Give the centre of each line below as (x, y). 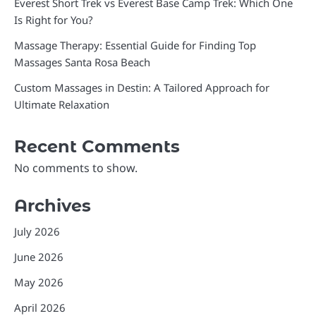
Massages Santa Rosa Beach (82, 62)
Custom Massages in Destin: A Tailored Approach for (142, 87)
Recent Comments (97, 146)
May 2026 (39, 282)
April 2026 (40, 307)
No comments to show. (76, 168)
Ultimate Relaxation (62, 104)
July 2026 (37, 231)
